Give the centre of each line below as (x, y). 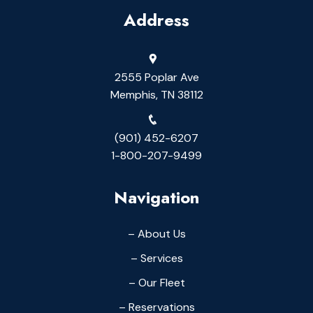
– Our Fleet (156, 282)
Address (156, 20)
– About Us (156, 233)
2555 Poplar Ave (156, 77)
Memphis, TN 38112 (156, 94)
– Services (156, 258)
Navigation (156, 197)
